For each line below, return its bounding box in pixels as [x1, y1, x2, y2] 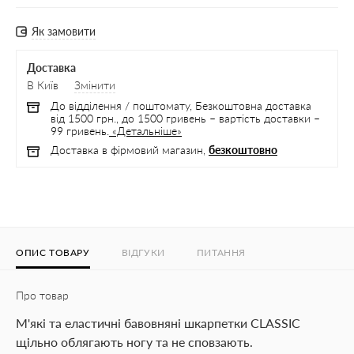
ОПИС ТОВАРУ [16, 247, 90, 258]
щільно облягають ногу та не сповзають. [16, 334, 253, 349]
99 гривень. [51, 124, 109, 137]
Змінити [74, 78, 115, 92]
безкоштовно [209, 143, 277, 156]
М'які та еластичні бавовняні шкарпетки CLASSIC [16, 315, 300, 330]
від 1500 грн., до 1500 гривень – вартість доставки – [51, 111, 320, 125]
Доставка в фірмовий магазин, [51, 143, 209, 156]
